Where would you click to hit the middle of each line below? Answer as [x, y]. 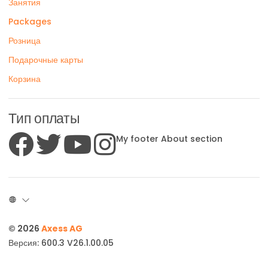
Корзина [25, 79]
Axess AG [62, 229]
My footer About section [169, 139]
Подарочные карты [46, 60]
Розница [25, 41]
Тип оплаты [44, 118]
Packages [30, 22]
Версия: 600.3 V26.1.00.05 [61, 243]
